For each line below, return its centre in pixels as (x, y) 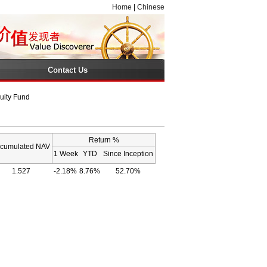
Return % (104, 140)
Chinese (151, 7)
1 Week (66, 154)
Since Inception (128, 154)
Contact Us (68, 70)
